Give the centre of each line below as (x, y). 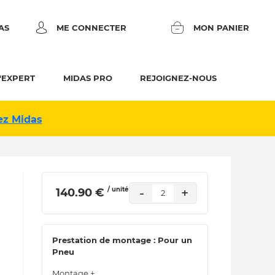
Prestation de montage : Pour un (122, 240)
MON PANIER (222, 27)
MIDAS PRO (87, 78)
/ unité (118, 189)
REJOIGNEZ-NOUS (179, 78)
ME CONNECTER (91, 27)
